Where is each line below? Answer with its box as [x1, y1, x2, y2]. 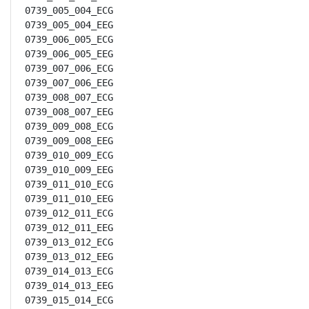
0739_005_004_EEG [25, 19, 113, 30]
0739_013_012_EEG [25, 251, 113, 262]
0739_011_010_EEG [25, 193, 113, 204]
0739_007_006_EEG [25, 77, 113, 88]
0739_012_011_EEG [25, 222, 113, 233]
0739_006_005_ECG [25, 34, 113, 45]
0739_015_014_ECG [25, 295, 113, 306]
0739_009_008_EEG [25, 135, 113, 146]
